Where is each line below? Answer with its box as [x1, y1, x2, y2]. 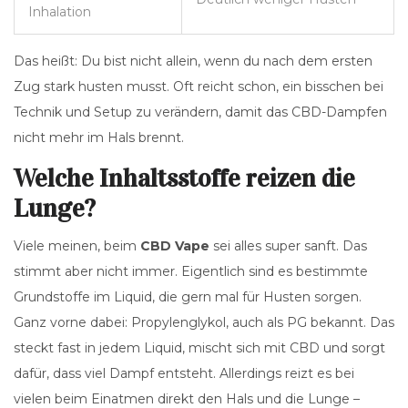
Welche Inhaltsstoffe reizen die [14, 163, 355, 195]
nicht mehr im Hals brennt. [14, 129, 184, 147]
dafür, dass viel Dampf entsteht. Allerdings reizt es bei [14, 365, 354, 382]
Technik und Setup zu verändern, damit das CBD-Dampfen [14, 104, 387, 121]
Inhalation [28, 4, 91, 21]
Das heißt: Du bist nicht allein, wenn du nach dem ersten [14, 53, 372, 70]
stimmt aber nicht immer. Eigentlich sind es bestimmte [14, 263, 368, 280]
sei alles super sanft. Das [209, 238, 367, 255]
